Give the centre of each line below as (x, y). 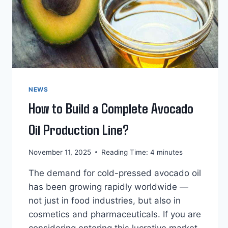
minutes (170, 152)
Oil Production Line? (79, 130)
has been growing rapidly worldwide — (108, 187)
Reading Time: (125, 152)
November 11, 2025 (60, 152)
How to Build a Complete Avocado (111, 108)
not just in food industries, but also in (105, 200)
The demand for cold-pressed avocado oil (115, 173)
